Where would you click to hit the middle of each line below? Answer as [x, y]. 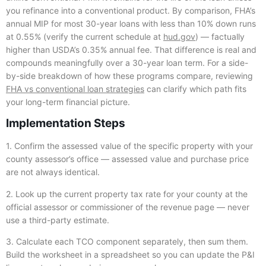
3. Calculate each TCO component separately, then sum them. [127, 242]
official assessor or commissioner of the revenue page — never [128, 207]
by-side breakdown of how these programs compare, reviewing [129, 75]
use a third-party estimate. [58, 220]
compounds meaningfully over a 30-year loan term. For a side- [127, 62]
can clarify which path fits [195, 88]
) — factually [220, 36]
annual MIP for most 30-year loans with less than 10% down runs [131, 23]
